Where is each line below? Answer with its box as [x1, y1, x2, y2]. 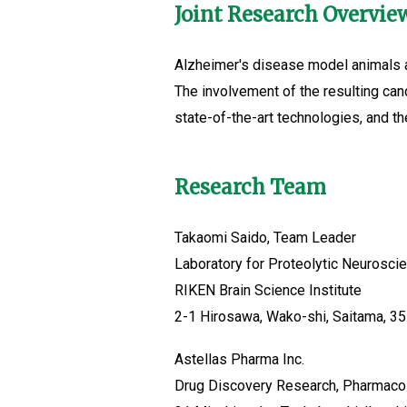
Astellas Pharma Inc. [174, 351, 304, 368]
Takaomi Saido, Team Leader [174, 229, 356, 246]
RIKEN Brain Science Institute [174, 282, 362, 299]
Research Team [174, 174, 326, 200]
